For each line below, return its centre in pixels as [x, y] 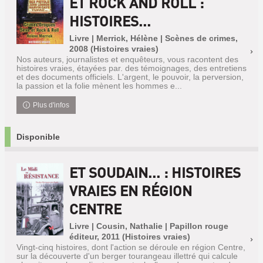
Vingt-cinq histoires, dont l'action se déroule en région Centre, [131, 247]
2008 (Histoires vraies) [114, 49]
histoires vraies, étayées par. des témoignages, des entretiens [131, 68]
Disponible [38, 137]
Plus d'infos [51, 105]
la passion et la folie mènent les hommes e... [99, 86]
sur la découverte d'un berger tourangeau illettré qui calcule [127, 256]
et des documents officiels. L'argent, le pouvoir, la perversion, [130, 77]
